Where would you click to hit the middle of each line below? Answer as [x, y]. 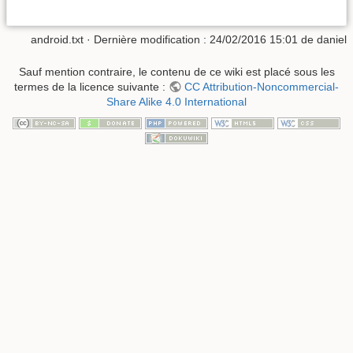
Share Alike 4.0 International [176, 102]
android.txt [57, 39]
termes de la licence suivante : [92, 87]
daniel [332, 39]
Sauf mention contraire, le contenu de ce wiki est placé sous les [176, 72]
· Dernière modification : [147, 39]
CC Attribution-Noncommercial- [261, 87]
